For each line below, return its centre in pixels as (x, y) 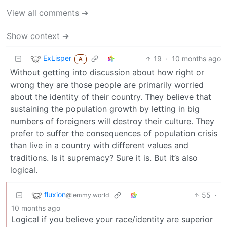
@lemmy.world (88, 195)
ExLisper (57, 58)
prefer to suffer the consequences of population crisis (114, 133)
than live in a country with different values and (99, 145)
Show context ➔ (38, 36)
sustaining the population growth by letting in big (105, 109)
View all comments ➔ (47, 12)
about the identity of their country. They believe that (111, 97)
